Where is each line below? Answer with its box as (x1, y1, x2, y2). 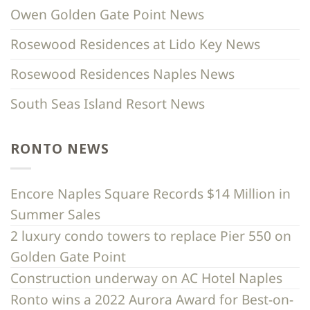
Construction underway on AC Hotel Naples (10, 268, 282, 287)
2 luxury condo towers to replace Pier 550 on (10, 226, 291, 245)
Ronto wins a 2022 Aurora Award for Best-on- (10, 289, 293, 309)
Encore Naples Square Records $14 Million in (10, 183, 291, 203)
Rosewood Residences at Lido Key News (10, 35, 260, 53)
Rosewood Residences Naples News (10, 64, 235, 83)
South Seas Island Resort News (10, 94, 205, 113)
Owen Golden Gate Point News (10, 5, 204, 24)
